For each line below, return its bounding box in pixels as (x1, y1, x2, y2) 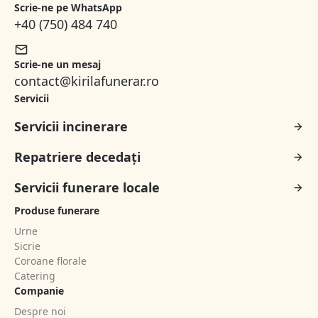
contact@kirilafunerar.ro (14, 72, 159, 90)
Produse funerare (14, 204, 99, 218)
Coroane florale (14, 254, 87, 268)
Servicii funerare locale (14, 179, 160, 197)
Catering (14, 269, 55, 283)
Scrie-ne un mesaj (14, 57, 101, 72)
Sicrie (14, 239, 40, 253)
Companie (14, 284, 64, 298)
